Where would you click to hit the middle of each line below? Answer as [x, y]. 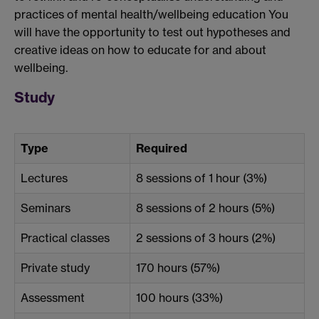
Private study [55, 267]
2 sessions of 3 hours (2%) [206, 237]
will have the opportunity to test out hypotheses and [152, 32]
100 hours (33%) [179, 297]
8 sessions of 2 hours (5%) [205, 208]
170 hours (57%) [178, 267]
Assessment [53, 297]
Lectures [44, 178]
